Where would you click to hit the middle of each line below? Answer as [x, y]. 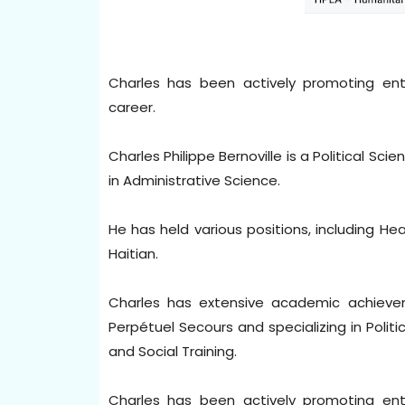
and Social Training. [174, 351]
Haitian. [135, 253]
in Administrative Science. [196, 180]
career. [133, 107]
